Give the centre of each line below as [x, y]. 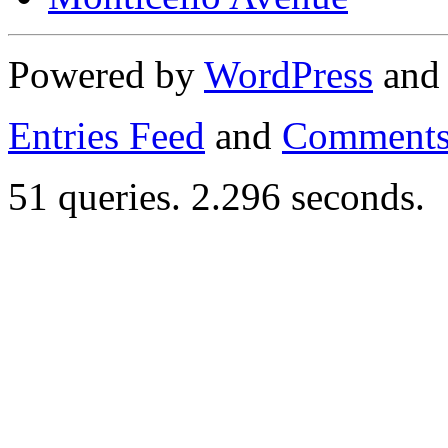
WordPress [288, 74]
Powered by [106, 74]
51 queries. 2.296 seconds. [216, 196]
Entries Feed [106, 135]
